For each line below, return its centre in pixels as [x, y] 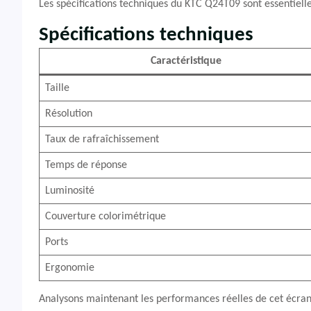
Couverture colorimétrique [106, 217]
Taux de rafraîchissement [102, 140]
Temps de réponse [86, 165]
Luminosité [70, 191]
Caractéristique [186, 61]
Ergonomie [70, 268]
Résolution [69, 114]
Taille [57, 88]
